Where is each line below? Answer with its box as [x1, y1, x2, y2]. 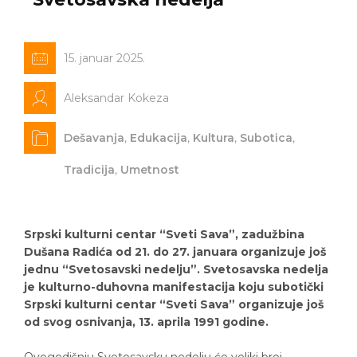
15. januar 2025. [64, 50, 145, 65]
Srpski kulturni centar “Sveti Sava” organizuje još [24, 296, 324, 312]
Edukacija [130, 130, 187, 145]
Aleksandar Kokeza [64, 90, 169, 105]
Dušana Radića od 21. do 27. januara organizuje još [24, 244, 326, 259]
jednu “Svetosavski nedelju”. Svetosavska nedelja [24, 261, 328, 277]
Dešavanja [64, 130, 124, 145]
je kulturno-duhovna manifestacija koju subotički [24, 279, 324, 294]
